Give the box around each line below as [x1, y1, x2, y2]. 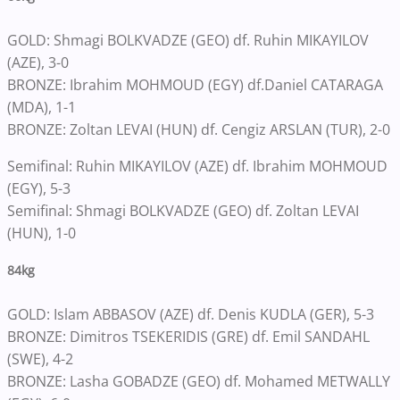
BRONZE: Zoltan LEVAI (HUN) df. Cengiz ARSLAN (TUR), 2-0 [7, 119, 390, 139]
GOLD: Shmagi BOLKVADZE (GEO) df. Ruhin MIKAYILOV [7, 29, 369, 50]
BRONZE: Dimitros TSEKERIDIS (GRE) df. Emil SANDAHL [7, 326, 370, 346]
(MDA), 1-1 [7, 96, 76, 117]
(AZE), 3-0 [7, 52, 72, 72]
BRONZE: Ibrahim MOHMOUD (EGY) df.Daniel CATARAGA [7, 74, 383, 95]
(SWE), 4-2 [7, 348, 73, 369]
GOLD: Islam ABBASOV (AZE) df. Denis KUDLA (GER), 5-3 [7, 304, 374, 324]
